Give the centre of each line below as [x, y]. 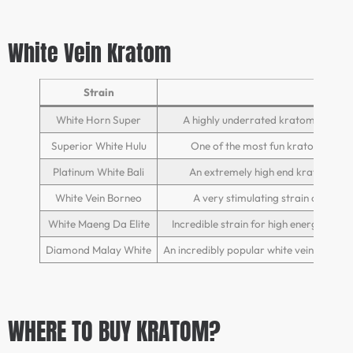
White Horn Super [98, 119]
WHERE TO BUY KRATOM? [114, 331]
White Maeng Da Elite [98, 223]
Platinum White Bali [98, 171]
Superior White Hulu [98, 145]
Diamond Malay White [98, 249]
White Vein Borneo [98, 197]
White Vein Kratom [89, 52]
